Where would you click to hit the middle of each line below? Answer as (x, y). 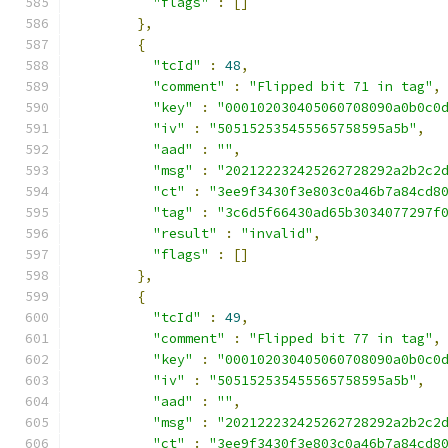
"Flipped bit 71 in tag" (341, 86)
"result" (185, 233)
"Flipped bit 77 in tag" (341, 338)
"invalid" (277, 233)
